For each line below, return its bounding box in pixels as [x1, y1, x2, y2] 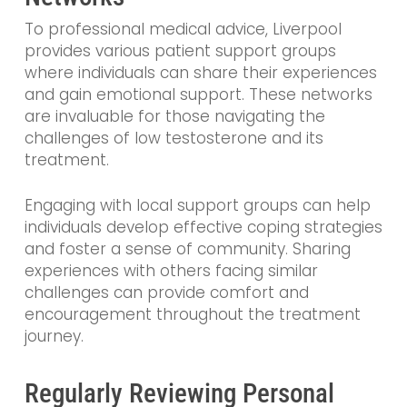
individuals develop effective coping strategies [24, 215, 382, 238]
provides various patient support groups [24, 40, 336, 63]
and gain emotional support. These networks [24, 84, 372, 106]
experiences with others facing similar [24, 259, 318, 282]
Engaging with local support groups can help [24, 194, 371, 216]
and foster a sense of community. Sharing [24, 237, 351, 260]
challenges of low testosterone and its [24, 127, 323, 150]
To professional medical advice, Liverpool [24, 18, 342, 41]
